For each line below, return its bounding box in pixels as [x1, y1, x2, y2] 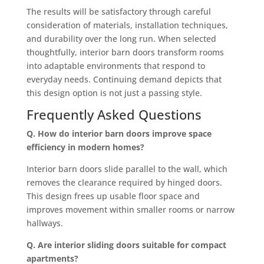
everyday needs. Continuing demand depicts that [26, 73, 222, 85]
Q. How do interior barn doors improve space [26, 127, 212, 139]
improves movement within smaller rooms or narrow [26, 203, 235, 215]
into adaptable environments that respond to [26, 60, 205, 71]
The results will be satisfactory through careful [26, 5, 211, 17]
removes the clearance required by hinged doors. [26, 176, 222, 188]
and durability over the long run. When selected [26, 32, 216, 44]
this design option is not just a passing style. [26, 87, 202, 98]
